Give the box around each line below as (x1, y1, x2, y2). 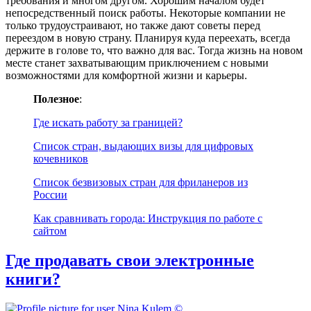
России (33, 189, 67, 201)
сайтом (33, 225, 67, 237)
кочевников (33, 153, 88, 165)
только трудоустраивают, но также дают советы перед (6, 19, 260, 32)
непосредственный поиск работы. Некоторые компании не (6, 7, 285, 19)
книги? (6, 270, 60, 289)
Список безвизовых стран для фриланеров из (33, 176, 248, 189)
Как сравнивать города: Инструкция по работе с (33, 212, 262, 225)
